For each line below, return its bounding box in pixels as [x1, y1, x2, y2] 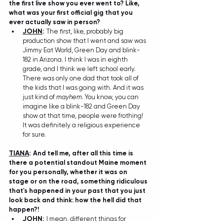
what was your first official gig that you [9, 8, 134, 16]
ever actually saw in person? [9, 18, 100, 26]
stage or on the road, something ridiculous [9, 177, 149, 185]
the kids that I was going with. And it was [23, 83, 145, 91]
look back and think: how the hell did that [9, 196, 143, 204]
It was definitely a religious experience [23, 121, 142, 129]
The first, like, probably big [46, 27, 125, 35]
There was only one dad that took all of [23, 74, 140, 82]
